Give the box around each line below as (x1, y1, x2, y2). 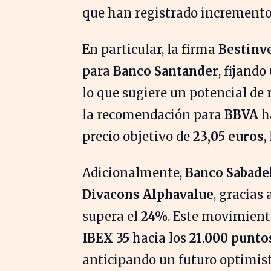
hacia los (129, 230, 189, 246)
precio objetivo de (82, 129, 193, 144)
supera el (82, 209, 141, 224)
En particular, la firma (82, 42, 218, 57)
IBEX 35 (82, 230, 129, 246)
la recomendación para (82, 107, 224, 122)
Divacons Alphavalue (82, 187, 214, 202)
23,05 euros (193, 129, 264, 144)
